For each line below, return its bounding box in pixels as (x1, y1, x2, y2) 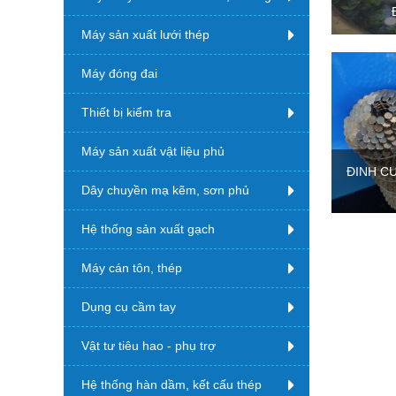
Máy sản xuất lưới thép (81, 27, 209, 42)
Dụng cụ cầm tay (81, 300, 176, 314)
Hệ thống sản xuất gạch (81, 222, 215, 236)
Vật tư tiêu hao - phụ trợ (81, 339, 216, 353)
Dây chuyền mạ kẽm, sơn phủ (81, 183, 249, 197)
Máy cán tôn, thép (81, 261, 182, 275)
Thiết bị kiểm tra (81, 105, 171, 119)
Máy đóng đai (81, 66, 157, 80)
